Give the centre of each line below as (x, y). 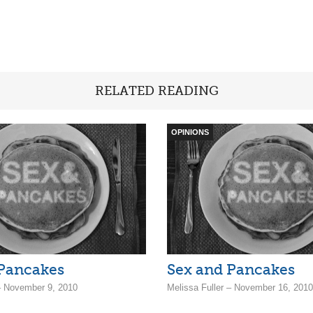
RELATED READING (156, 90)
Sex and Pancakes (231, 270)
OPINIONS (190, 132)
